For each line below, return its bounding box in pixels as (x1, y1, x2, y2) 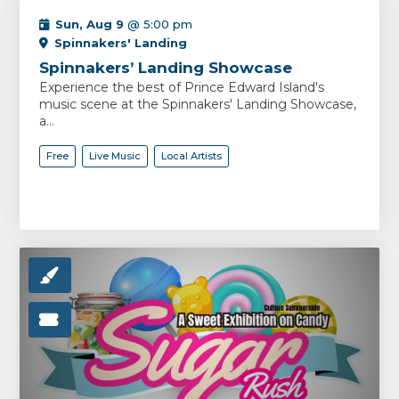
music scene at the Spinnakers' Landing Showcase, (39, 96, 357, 112)
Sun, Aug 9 (55, 17, 125, 31)
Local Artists (161, 150, 223, 162)
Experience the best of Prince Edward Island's (39, 79, 325, 95)
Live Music (89, 150, 142, 162)
